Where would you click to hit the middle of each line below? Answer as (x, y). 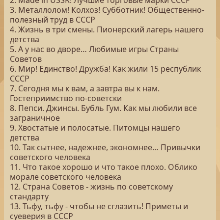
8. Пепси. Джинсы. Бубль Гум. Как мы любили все (103, 108)
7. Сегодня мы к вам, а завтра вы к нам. (85, 88)
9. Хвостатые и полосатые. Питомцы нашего (95, 128)
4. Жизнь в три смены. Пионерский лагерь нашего (107, 29)
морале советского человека (66, 177)
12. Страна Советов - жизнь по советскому (91, 187)
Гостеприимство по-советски (66, 98)
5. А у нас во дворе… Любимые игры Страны (94, 49)
